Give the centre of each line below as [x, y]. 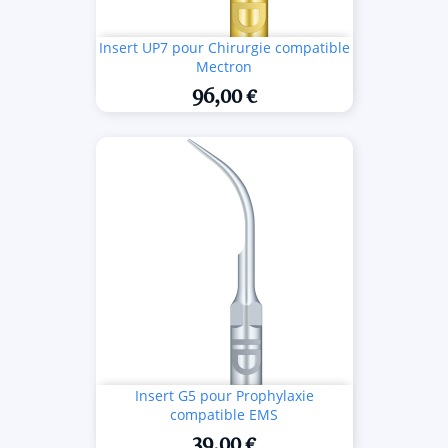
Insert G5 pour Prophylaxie [224, 395]
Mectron [224, 66]
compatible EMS [224, 414]
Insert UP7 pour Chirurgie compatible [224, 47]
